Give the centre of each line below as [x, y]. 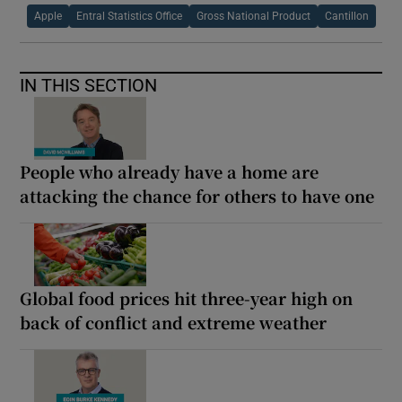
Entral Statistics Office [129, 16]
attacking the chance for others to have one [197, 195]
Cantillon [346, 16]
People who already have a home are [170, 171]
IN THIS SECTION [89, 85]
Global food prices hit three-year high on [187, 297]
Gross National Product [253, 16]
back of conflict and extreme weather [174, 322]
